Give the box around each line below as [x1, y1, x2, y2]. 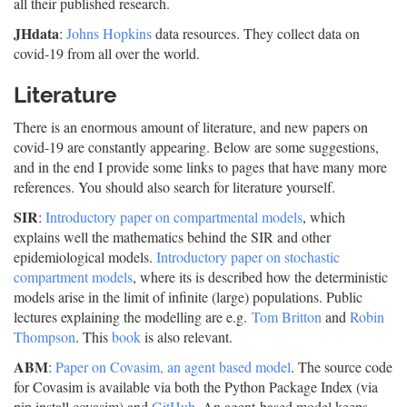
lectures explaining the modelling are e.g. [14, 307, 252, 326]
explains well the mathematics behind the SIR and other [14, 227, 331, 246]
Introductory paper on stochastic [156, 247, 340, 266]
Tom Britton [252, 307, 322, 326]
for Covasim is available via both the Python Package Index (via [14, 377, 378, 396]
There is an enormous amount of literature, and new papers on [14, 117, 368, 136]
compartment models [14, 267, 133, 286]
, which [303, 207, 345, 226]
